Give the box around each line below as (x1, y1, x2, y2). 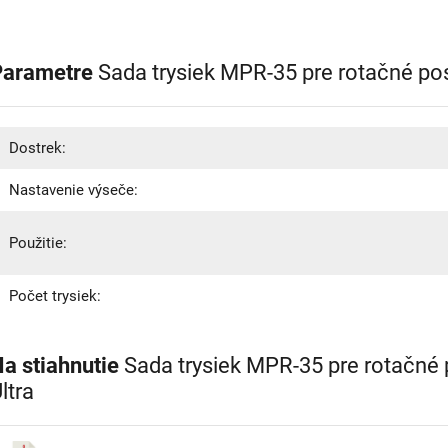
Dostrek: (9, 139, 66, 157)
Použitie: (9, 234, 67, 252)
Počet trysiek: (9, 287, 101, 305)
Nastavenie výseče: (9, 181, 138, 199)
